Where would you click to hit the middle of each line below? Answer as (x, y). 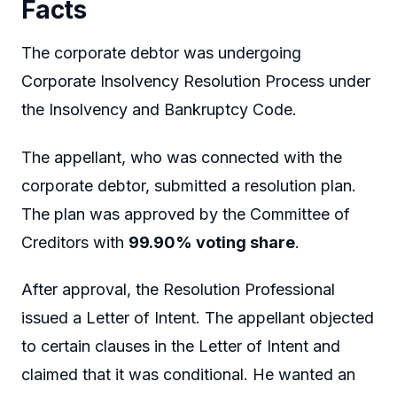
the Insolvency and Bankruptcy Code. (159, 110)
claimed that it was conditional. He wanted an (188, 375)
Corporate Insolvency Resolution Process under (196, 82)
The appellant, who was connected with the (182, 157)
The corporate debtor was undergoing (161, 53)
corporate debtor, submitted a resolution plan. (189, 185)
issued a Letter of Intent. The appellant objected (198, 318)
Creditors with (75, 242)
